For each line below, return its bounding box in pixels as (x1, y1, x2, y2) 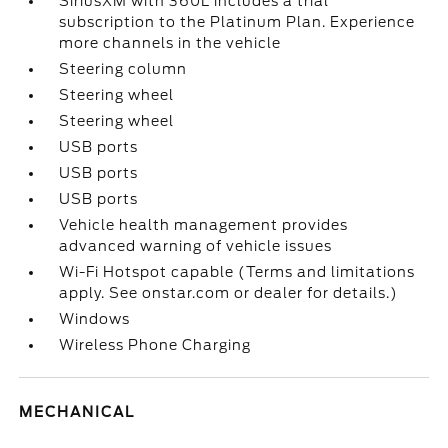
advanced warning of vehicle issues (59, 238, 333, 254)
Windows (59, 311, 131, 327)
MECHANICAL (19, 404, 136, 420)
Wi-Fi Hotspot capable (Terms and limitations (59, 264, 416, 280)
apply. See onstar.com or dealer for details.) (59, 285, 399, 301)
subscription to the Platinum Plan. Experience (59, 14, 416, 30)
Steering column (59, 61, 188, 77)
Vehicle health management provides (59, 217, 349, 233)
